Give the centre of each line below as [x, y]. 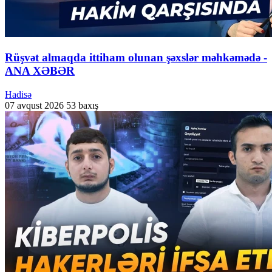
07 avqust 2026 [34, 105]
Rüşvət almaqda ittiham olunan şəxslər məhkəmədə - [136, 58]
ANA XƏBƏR [40, 71]
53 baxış [82, 105]
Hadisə [18, 94]
